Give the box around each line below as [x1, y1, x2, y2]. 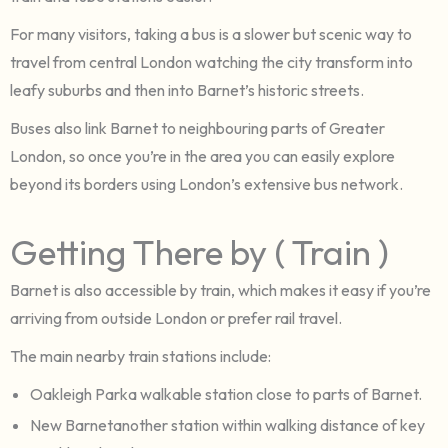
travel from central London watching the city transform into [10, 51, 413, 72]
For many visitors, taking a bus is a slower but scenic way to [10, 23, 412, 44]
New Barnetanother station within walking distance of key [30, 414, 425, 435]
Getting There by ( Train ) [10, 229, 389, 274]
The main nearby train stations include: [10, 345, 271, 366]
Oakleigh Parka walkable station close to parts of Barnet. [30, 383, 422, 404]
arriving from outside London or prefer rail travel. [10, 307, 342, 328]
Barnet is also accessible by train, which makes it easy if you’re [10, 279, 431, 300]
